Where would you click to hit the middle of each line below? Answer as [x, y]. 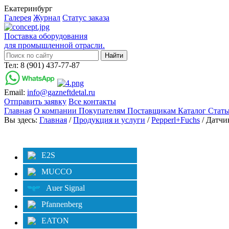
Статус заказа [86, 18]
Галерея [18, 18]
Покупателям [103, 111]
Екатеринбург [28, 8]
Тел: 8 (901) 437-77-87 [42, 65]
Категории [33, 135]
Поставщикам [153, 111]
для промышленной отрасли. [54, 45]
